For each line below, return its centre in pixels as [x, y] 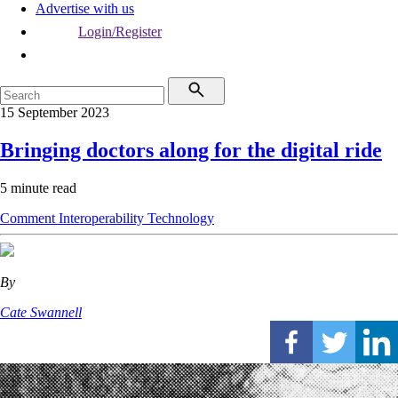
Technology [181, 218]
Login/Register [120, 32]
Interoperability [103, 218]
